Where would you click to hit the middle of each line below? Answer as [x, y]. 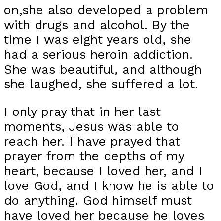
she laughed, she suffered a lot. [101, 84]
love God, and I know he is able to [109, 186]
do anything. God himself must [98, 201]
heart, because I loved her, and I [103, 171]
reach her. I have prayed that [92, 141]
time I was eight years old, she [98, 40]
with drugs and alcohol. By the [97, 25]
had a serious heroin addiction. [98, 55]
